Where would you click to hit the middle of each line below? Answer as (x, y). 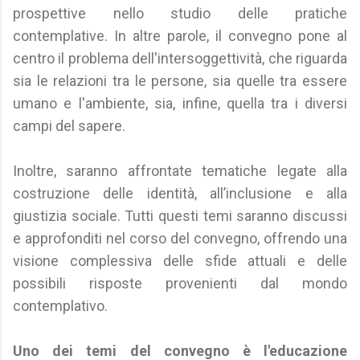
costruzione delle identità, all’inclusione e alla (180, 193)
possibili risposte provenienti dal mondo (180, 283)
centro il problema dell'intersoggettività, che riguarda (180, 58)
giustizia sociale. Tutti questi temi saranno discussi (180, 216)
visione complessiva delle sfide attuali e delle (180, 261)
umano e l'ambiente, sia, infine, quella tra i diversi (180, 103)
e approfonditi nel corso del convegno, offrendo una (180, 238)
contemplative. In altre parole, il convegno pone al (180, 36)
